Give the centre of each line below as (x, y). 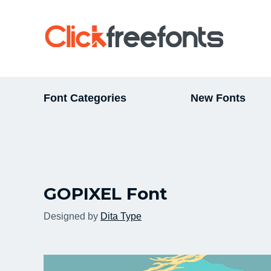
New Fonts (218, 98)
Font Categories (85, 98)
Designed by (72, 216)
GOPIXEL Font (106, 194)
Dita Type (121, 216)
